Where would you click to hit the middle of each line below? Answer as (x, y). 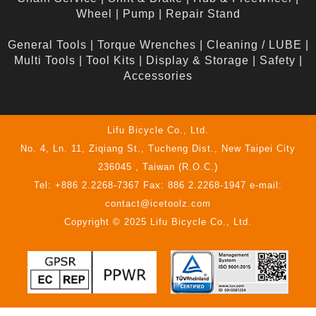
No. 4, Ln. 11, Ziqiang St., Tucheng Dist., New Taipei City (158, 149)
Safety (277, 61)
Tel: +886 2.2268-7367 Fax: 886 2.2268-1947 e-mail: (158, 186)
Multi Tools (44, 61)
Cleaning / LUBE (254, 45)
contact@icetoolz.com (158, 204)
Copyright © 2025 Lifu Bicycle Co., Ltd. (158, 222)
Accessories (158, 76)
